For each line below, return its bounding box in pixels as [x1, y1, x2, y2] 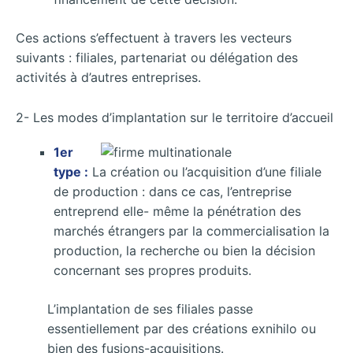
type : [54, 163, 88, 180]
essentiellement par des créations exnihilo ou [47, 320, 316, 336]
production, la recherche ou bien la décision [54, 242, 315, 258]
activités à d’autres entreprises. [16, 69, 201, 86]
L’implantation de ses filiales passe [47, 300, 253, 317]
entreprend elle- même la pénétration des [54, 203, 301, 219]
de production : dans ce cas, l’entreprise [54, 183, 292, 199]
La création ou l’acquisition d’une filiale [88, 163, 321, 180]
